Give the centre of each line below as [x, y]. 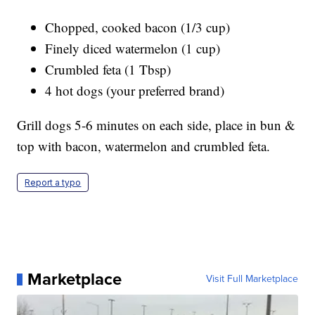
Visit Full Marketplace [252, 279]
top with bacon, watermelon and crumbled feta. [144, 146]
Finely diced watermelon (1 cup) [133, 49]
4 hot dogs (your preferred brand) [135, 91]
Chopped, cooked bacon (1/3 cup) [138, 27]
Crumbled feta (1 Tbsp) [108, 70]
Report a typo [53, 183]
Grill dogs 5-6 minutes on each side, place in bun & [156, 125]
